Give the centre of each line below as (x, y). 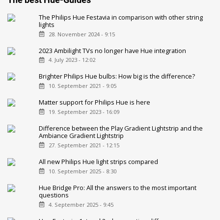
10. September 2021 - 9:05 (82, 86)
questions (54, 195)
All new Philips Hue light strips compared (99, 161)
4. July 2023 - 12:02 (72, 60)
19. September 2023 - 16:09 (84, 112)
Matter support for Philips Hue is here (95, 102)
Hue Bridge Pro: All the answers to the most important (118, 187)
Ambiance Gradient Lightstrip (82, 136)
